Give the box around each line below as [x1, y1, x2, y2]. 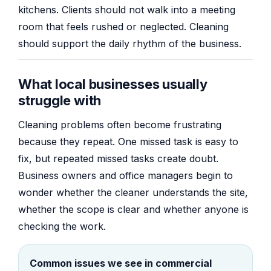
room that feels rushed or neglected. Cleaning [18, 20, 229, 33]
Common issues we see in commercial [30, 257, 212, 270]
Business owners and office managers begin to [18, 169, 233, 182]
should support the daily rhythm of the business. [18, 37, 241, 50]
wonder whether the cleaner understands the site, [18, 186, 248, 199]
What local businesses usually [18, 76, 207, 93]
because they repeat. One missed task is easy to [18, 135, 238, 148]
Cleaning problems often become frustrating [18, 119, 221, 131]
